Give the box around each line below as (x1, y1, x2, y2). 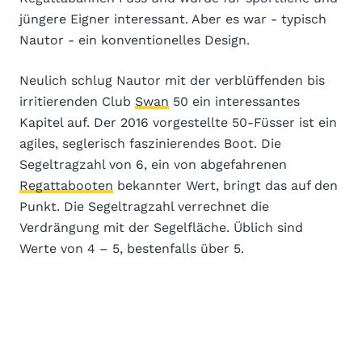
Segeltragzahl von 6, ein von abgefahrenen (19, 156, 287, 172)
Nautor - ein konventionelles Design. (19, 32, 250, 48)
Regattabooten (19, 177, 113, 193)
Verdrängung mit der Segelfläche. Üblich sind (19, 219, 303, 235)
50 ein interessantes (169, 93, 300, 109)
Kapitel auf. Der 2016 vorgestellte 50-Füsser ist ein (19, 114, 337, 130)
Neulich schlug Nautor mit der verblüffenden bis (19, 72, 325, 88)
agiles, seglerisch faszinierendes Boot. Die (19, 135, 281, 151)
